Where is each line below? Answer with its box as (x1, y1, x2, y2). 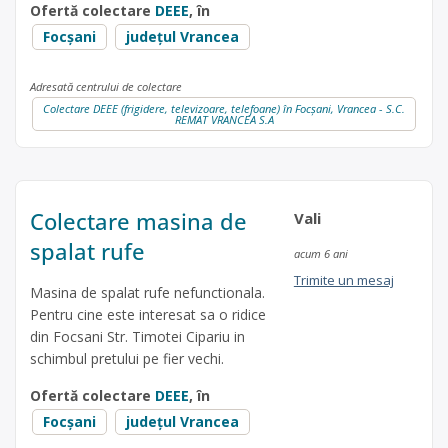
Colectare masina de (30, 206, 247, 237)
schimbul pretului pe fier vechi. (30, 349, 224, 369)
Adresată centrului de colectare (30, 79, 182, 94)
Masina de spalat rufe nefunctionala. (30, 283, 265, 303)
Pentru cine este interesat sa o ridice (30, 305, 266, 325)
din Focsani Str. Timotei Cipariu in (30, 327, 245, 347)
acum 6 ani (293, 246, 348, 262)
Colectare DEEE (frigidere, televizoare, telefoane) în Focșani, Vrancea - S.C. (43, 101, 405, 116)
